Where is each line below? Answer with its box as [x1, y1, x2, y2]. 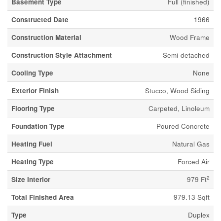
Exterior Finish [11, 86, 59, 95]
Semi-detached [163, 50, 210, 60]
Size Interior [11, 175, 50, 184]
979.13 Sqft [174, 192, 210, 202]
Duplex [188, 210, 210, 220]
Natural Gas [172, 139, 210, 148]
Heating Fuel [11, 139, 52, 148]
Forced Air [178, 157, 210, 166]
